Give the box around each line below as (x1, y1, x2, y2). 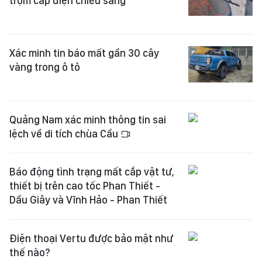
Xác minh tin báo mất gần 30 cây (9, 47, 159, 59)
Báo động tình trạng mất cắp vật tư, (9, 166, 174, 178)
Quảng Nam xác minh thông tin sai (9, 113, 166, 126)
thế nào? (9, 246, 50, 258)
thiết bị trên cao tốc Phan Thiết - (9, 180, 160, 192)
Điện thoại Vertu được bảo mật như (9, 232, 173, 244)
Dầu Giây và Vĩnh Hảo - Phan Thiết (9, 194, 167, 206)
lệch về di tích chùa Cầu (9, 127, 120, 140)
